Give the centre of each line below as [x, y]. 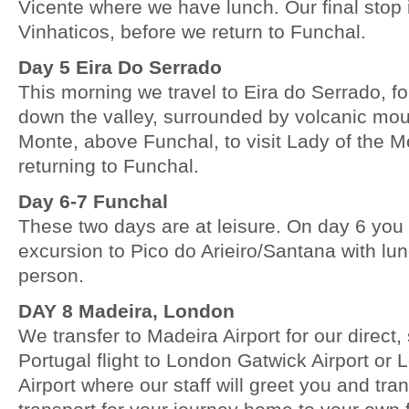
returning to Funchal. [109, 166]
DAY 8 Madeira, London [126, 311]
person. [51, 275]
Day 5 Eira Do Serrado [120, 67]
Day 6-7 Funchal [93, 201]
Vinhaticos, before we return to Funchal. [192, 31]
